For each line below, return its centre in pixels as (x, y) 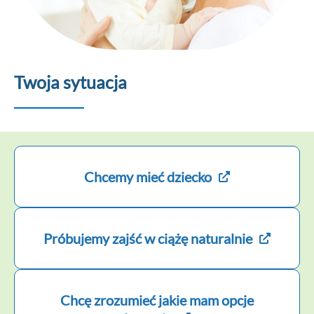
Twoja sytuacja (70, 82)
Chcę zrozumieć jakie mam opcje (157, 300)
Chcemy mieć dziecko (148, 176)
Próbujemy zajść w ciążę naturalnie (148, 238)
